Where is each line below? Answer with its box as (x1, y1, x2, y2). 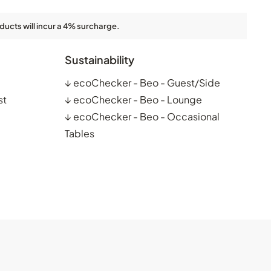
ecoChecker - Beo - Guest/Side (73, 76, 220, 89)
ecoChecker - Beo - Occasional (73, 109, 220, 123)
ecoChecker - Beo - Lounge (73, 93, 202, 106)
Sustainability (65, 52, 134, 67)
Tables (65, 126, 94, 140)
